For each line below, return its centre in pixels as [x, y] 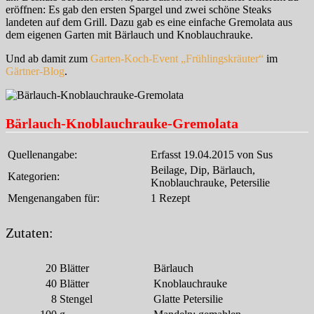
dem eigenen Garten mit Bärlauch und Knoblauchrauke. [129, 34]
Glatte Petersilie [188, 299]
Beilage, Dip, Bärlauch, [203, 170]
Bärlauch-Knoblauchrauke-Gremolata [122, 123]
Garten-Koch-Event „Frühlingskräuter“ [177, 58]
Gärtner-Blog [35, 71]
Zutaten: [29, 233]
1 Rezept [170, 198]
